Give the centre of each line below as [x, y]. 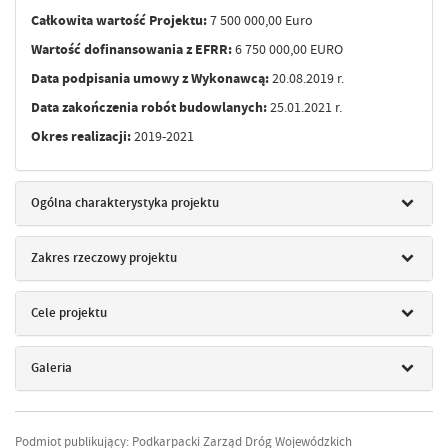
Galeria [51, 368]
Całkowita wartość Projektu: [119, 20]
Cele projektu [69, 313]
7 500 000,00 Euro [260, 19]
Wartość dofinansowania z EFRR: [131, 49]
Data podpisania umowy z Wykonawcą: [150, 78]
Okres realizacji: [81, 136]
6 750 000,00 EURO [287, 48]
